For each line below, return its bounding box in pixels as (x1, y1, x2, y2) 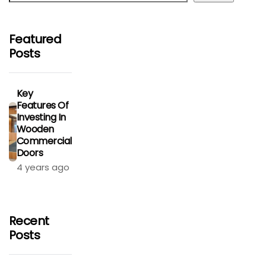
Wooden (16, 122, 54, 137)
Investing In (16, 110, 66, 125)
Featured (9, 31, 62, 48)
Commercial (16, 134, 72, 148)
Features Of (16, 99, 69, 113)
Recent (9, 213, 49, 230)
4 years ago (16, 161, 69, 174)
